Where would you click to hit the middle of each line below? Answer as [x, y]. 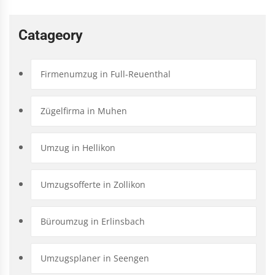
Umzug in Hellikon [78, 147]
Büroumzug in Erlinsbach [93, 221]
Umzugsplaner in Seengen [95, 258]
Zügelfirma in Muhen [84, 110]
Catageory [51, 35]
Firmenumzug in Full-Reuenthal [106, 74]
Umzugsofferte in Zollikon [93, 184]
